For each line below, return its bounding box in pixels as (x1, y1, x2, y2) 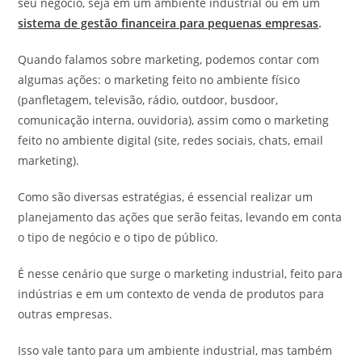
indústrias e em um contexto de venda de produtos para (18, 285, 325, 301)
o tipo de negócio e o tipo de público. (18, 229, 219, 245)
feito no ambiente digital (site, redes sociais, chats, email (18, 132, 324, 148)
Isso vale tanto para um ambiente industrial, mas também (18, 342, 333, 358)
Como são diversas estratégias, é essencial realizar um (18, 188, 314, 204)
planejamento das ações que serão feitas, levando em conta (18, 208, 343, 225)
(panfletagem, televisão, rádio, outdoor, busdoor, (18, 91, 279, 107)
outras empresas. (18, 305, 116, 322)
